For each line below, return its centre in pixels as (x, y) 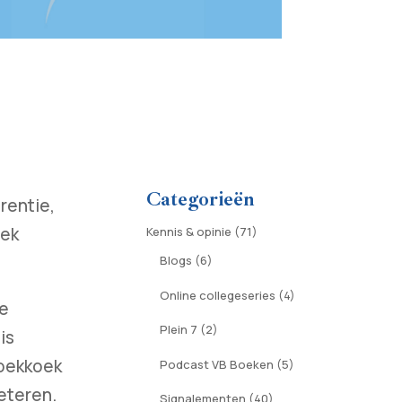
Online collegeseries (217, 295)
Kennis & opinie (188, 232)
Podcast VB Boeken (216, 364)
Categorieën (200, 200)
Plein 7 (178, 330)
